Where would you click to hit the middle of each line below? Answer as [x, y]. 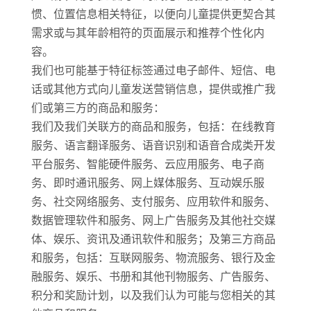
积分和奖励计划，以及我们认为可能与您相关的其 [153, 295]
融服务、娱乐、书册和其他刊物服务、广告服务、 [153, 276]
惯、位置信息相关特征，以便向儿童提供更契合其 [153, 14]
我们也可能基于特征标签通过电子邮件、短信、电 [153, 70]
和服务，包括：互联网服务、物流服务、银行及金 [153, 258]
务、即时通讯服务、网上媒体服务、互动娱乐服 [148, 183]
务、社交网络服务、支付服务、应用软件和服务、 [153, 201]
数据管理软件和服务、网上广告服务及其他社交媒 [153, 220]
